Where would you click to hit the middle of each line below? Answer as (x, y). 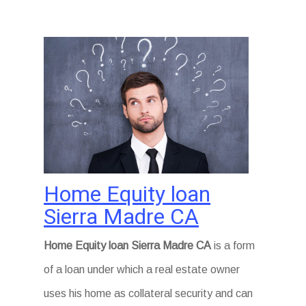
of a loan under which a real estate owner (142, 269)
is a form (233, 246)
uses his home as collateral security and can (149, 293)
